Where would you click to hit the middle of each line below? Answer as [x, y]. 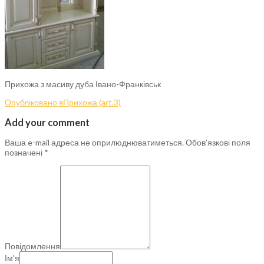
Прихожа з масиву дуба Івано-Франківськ [83, 84]
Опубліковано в [34, 102]
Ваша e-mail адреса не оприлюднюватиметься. [94, 143]
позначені [24, 153]
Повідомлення [32, 246]
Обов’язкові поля [218, 143]
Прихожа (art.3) [92, 102]
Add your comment [47, 123]
